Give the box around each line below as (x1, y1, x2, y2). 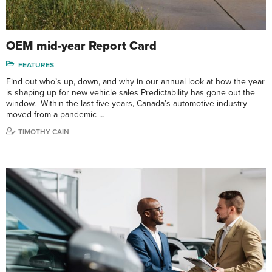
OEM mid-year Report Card (6, 39, 157, 54)
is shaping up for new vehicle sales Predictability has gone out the (6, 87, 255, 98)
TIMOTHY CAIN (18, 127, 69, 137)
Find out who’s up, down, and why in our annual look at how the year (6, 76, 265, 87)
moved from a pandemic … (6, 109, 105, 120)
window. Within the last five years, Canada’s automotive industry (6, 98, 247, 109)
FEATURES (18, 61, 54, 70)
